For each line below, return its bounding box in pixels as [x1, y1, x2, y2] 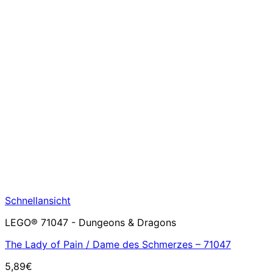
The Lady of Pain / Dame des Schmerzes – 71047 [5, 238, 231, 250]
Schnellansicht [5, 194, 71, 207]
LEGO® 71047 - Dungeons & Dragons [5, 216, 176, 229]
